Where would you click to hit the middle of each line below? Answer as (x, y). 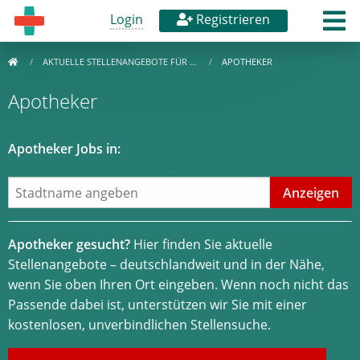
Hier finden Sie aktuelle (201, 244)
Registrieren (231, 19)
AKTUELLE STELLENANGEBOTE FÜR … (121, 61)
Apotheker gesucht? (69, 244)
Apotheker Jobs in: (64, 149)
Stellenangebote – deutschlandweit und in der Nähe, (166, 264)
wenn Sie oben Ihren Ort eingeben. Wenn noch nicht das (178, 284)
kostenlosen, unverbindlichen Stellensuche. (139, 325)
